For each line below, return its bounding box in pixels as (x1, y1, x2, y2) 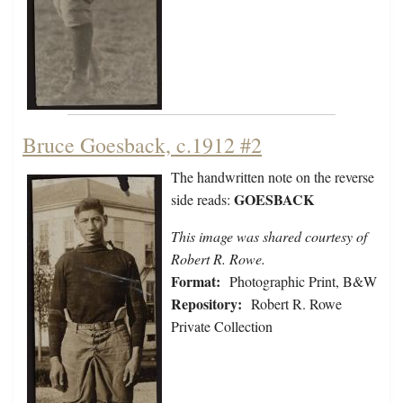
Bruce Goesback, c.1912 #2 (22, 130, 262, 160)
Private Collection (171, 317, 273, 336)
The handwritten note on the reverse (171, 167, 374, 187)
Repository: (171, 293, 242, 315)
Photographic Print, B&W (229, 272, 377, 291)
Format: (171, 271, 220, 292)
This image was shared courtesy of (171, 227, 367, 246)
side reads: (171, 190, 234, 210)
